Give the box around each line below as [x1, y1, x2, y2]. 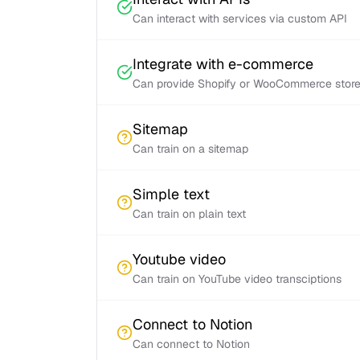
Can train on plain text [133, 207, 246, 221]
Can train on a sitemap [133, 141, 248, 156]
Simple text [133, 185, 210, 203]
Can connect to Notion [133, 337, 250, 351]
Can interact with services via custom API [133, 11, 347, 26]
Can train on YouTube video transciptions [133, 272, 342, 286]
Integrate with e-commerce [133, 55, 313, 73]
